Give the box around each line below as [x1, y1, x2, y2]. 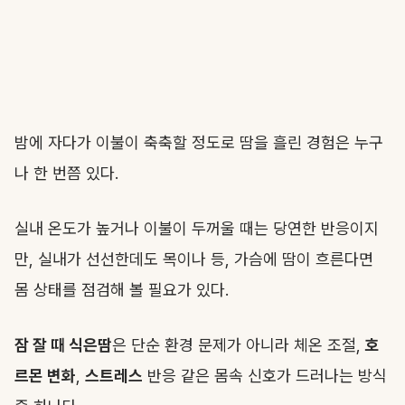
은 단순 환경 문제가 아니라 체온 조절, [112, 335, 365, 354]
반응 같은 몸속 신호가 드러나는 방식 [143, 366, 387, 385]
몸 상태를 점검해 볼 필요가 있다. [14, 280, 233, 299]
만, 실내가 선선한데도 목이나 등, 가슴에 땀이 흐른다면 [14, 250, 373, 268]
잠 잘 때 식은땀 [14, 335, 112, 354]
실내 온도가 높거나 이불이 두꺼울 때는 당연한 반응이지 [14, 219, 379, 238]
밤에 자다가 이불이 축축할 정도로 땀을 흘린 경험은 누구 [14, 133, 383, 152]
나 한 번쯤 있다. [14, 164, 118, 183]
